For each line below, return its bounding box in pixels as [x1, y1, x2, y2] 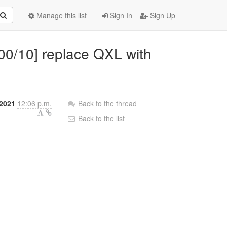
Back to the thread [78, 98, 137, 108]
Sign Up [148, 10, 175, 20]
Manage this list [34, 10, 87, 20]
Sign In [108, 10, 132, 20]
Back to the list [76, 113, 125, 123]
